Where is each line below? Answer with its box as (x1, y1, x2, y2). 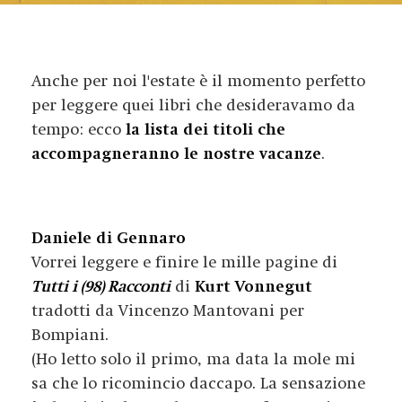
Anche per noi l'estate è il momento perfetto (31, 72, 365, 91)
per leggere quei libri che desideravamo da (31, 96, 355, 115)
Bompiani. (31, 326, 109, 345)
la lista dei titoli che (126, 120, 285, 139)
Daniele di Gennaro (31, 229, 186, 248)
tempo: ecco (31, 120, 126, 139)
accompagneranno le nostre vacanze (31, 144, 321, 163)
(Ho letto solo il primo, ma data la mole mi (31, 350, 355, 369)
